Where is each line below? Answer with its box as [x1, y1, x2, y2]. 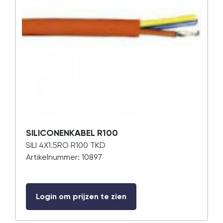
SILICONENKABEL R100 [26, 127, 118, 138]
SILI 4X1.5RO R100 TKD [26, 140, 106, 150]
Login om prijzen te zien [36, 192, 126, 201]
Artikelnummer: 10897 [26, 152, 102, 162]
